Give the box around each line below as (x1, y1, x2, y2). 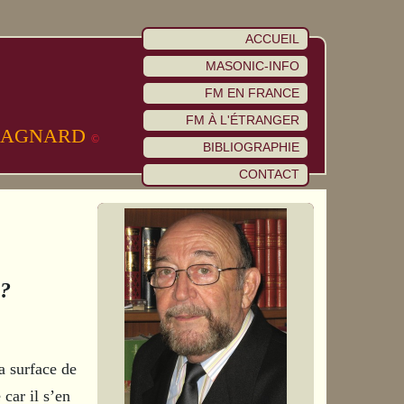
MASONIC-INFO (206, 60, 300, 73)
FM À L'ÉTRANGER (186, 114, 300, 127)
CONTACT (239, 168, 300, 181)
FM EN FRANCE (205, 87, 300, 100)
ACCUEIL (245, 32, 300, 46)
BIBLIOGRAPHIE (203, 141, 300, 154)
